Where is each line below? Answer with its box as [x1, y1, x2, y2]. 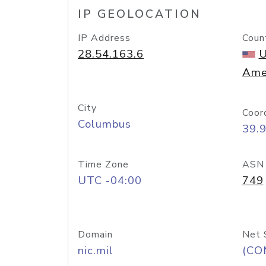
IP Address [78, 31, 131, 45]
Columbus [78, 116, 131, 132]
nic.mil [78, 243, 113, 258]
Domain [78, 228, 113, 241]
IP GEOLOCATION [78, 7, 201, 22]
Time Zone [78, 158, 129, 171]
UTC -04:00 [78, 173, 142, 188]
